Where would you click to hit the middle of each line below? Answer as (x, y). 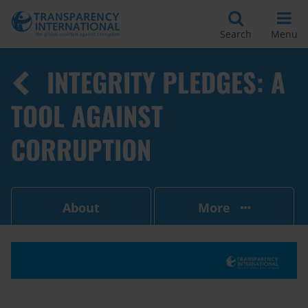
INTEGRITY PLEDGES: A (166, 82)
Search (236, 34)
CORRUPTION (81, 149)
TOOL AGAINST (87, 115)
